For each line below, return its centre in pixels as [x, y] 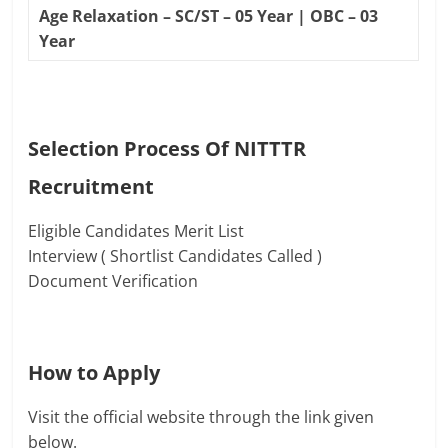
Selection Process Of [131, 149]
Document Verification [113, 281]
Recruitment [91, 187]
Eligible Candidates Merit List [136, 231]
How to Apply [94, 373]
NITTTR [270, 149]
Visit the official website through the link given [201, 417]
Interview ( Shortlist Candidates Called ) [175, 256]
